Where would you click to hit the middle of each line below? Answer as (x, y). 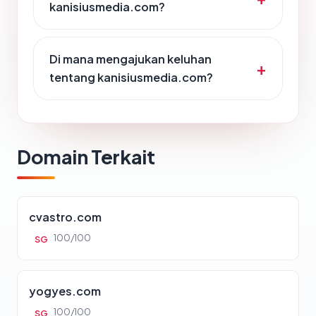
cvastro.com (65, 217)
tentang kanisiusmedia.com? (131, 78)
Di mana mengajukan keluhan (130, 59)
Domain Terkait (86, 157)
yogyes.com (65, 291)
